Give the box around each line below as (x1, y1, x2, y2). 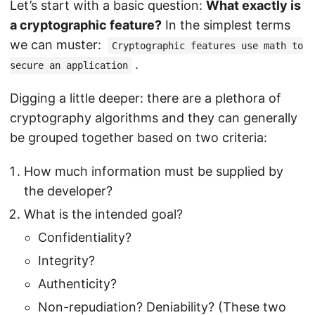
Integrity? (38, 253, 95, 269)
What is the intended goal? (24, 207, 183, 222)
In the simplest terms (162, 18, 290, 33)
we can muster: (10, 37, 105, 53)
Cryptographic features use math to (112, 40, 303, 52)
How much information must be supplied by (24, 164, 283, 179)
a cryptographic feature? (10, 18, 162, 33)
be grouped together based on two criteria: (10, 130, 267, 146)
